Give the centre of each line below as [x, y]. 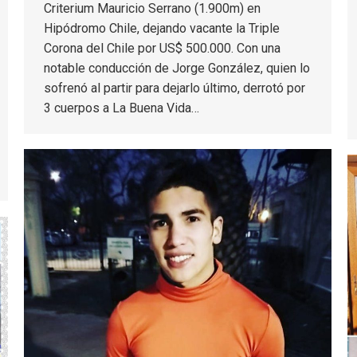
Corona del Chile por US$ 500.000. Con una [162, 48]
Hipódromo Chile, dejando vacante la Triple [162, 28]
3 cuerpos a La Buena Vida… [122, 108]
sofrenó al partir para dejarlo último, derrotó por [175, 88]
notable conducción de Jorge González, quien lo [177, 68]
